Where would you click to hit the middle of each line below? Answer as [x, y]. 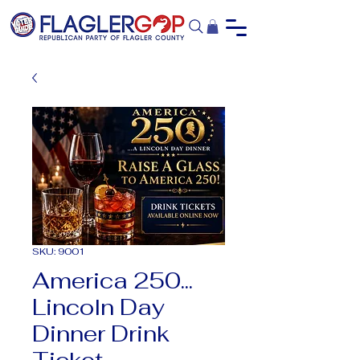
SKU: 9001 [59, 251]
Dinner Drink [101, 333]
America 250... [112, 280]
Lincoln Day [98, 307]
